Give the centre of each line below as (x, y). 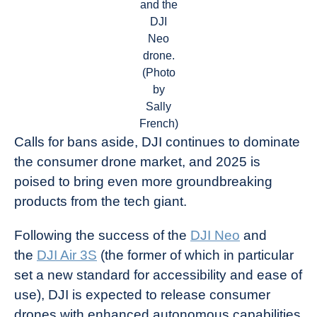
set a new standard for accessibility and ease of (158, 275)
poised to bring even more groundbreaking (143, 182)
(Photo (158, 73)
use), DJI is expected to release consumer (142, 295)
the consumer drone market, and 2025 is (137, 162)
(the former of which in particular (195, 255)
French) (158, 124)
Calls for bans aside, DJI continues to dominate (157, 142)
